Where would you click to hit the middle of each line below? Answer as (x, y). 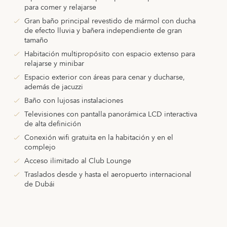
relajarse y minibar (54, 64)
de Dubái (39, 185)
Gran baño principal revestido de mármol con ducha (110, 22)
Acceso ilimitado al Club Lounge (78, 161)
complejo (40, 148)
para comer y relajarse (60, 8)
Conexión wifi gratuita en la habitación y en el (99, 138)
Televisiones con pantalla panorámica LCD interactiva (110, 115)
